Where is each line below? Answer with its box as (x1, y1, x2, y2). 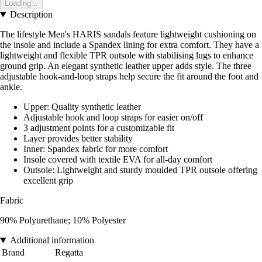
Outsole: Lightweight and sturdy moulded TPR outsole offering (23, 165, 257, 175)
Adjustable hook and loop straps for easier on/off (23, 112, 203, 123)
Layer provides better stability (23, 133, 133, 144)
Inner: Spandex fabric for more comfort (23, 144, 168, 154)
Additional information (9, 235, 94, 246)
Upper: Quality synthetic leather (23, 102, 141, 112)
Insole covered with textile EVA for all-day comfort (23, 154, 212, 165)
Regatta (55, 247, 83, 258)
